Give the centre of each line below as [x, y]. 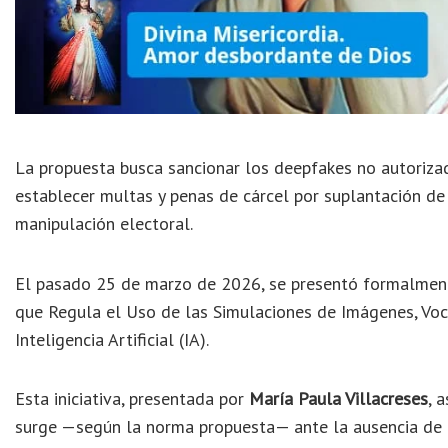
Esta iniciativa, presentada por [132, 399]
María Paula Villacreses [338, 399]
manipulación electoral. [104, 224]
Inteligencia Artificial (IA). [112, 339]
